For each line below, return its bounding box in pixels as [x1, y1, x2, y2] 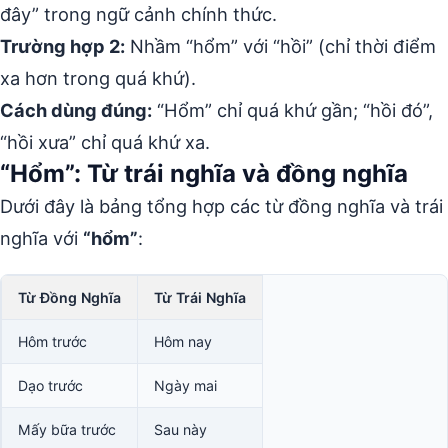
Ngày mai [154, 377, 217, 394]
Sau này [154, 421, 207, 438]
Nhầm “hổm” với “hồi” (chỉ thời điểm [125, 35, 436, 57]
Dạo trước [18, 377, 83, 394]
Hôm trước [18, 333, 87, 350]
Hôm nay [154, 333, 212, 350]
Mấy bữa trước [18, 421, 116, 438]
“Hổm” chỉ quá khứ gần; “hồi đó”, [152, 99, 433, 121]
